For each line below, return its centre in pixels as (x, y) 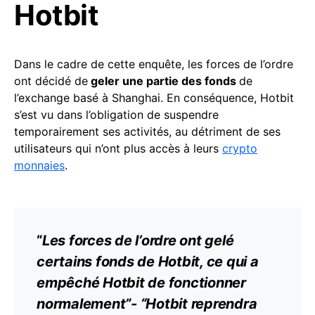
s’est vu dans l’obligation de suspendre (116, 115)
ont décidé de (51, 81)
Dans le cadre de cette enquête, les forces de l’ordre (154, 64)
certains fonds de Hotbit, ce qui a (148, 262)
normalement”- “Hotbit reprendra (147, 304)
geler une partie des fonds (163, 81)
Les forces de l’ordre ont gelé (138, 241)
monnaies (39, 166)
